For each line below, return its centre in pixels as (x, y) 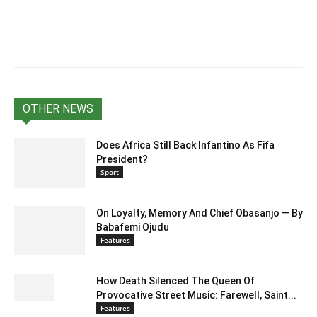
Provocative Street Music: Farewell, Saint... (196, 295)
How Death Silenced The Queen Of (175, 281)
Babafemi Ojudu (133, 227)
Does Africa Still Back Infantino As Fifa (185, 145)
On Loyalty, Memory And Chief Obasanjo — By (200, 213)
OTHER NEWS (58, 108)
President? (122, 159)
